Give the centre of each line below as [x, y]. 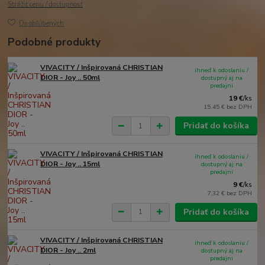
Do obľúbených [42, 24]
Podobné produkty [54, 42]
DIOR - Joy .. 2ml [68, 250]
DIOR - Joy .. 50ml [70, 78]
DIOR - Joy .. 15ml [70, 164]
